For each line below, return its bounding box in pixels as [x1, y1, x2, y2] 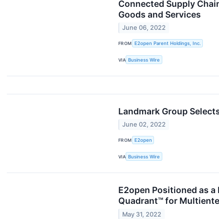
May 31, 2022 [122, 210, 162, 218]
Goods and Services [118, 9, 201, 20]
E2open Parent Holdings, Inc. [134, 40, 201, 46]
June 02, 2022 [122, 121, 166, 129]
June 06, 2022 [122, 24, 166, 32]
